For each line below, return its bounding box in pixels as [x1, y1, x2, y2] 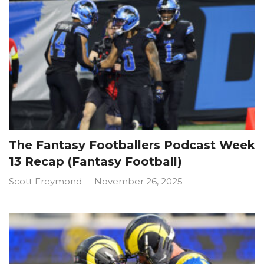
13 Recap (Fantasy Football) [9, 154, 182, 169]
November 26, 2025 [94, 176, 183, 187]
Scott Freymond [9, 176, 82, 187]
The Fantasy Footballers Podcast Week [9, 138, 255, 152]
